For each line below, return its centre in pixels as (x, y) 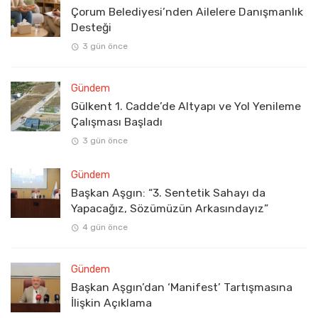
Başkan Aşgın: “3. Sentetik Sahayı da (168, 193)
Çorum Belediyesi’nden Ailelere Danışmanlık (187, 11)
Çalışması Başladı (117, 121)
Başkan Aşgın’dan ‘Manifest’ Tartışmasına (182, 287)
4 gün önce (105, 227)
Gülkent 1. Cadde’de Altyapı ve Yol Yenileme (186, 106)
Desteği (91, 27)
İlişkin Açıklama (111, 303)
